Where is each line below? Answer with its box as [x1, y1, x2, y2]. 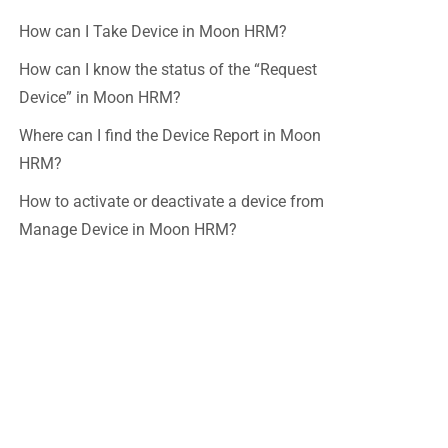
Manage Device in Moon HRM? [19, 220, 237, 239]
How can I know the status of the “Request [19, 60, 317, 79]
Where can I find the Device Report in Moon [19, 126, 321, 145]
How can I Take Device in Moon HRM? [19, 22, 287, 41]
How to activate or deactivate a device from [19, 192, 324, 211]
